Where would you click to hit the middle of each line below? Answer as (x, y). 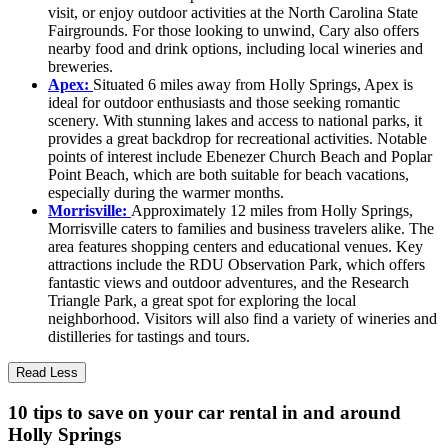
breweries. (80, 66)
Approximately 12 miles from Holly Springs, (272, 210)
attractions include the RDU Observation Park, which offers (236, 264)
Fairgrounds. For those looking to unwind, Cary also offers (233, 30)
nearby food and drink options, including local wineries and (235, 48)
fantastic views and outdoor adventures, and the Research (228, 282)
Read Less (47, 372)
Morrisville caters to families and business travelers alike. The (241, 228)
